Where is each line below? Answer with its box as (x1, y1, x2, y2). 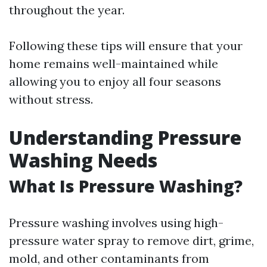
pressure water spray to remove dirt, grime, (9, 233, 254, 248)
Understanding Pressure (9, 125, 241, 150)
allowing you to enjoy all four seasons (9, 74, 221, 89)
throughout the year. (9, 2, 125, 17)
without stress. (9, 92, 93, 107)
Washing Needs (9, 147, 157, 173)
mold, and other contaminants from (9, 251, 209, 266)
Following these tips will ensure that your (9, 38, 243, 53)
